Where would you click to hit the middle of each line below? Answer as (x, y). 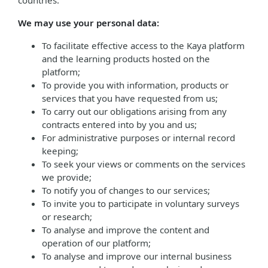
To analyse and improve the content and (126, 230)
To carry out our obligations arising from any (134, 111)
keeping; (60, 151)
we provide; (67, 177)
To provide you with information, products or (135, 85)
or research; (67, 217)
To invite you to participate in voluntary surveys (141, 203)
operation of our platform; (96, 243)
